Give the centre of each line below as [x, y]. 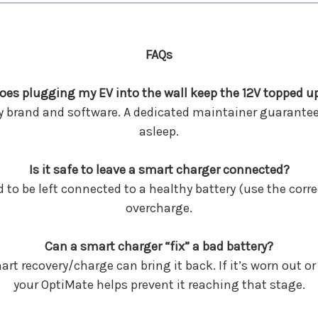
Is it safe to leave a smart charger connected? [159, 169]
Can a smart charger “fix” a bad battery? [159, 246]
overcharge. [159, 208]
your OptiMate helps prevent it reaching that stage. [159, 284]
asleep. [159, 131]
